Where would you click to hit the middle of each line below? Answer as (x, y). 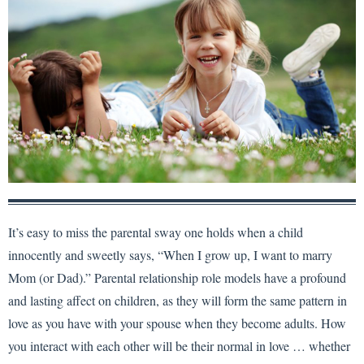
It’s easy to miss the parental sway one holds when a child (156, 232)
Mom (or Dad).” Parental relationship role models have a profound (177, 277)
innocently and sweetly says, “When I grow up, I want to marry (170, 254)
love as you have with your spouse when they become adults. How (177, 323)
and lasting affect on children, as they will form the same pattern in (178, 300)
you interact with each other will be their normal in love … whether (179, 345)
